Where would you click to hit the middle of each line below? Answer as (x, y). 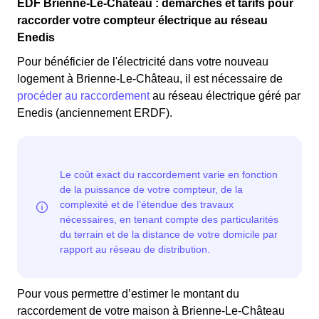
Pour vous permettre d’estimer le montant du (128, 294)
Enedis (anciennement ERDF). (95, 113)
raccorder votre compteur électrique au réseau (142, 21)
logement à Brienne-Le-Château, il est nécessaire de (150, 79)
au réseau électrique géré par (225, 96)
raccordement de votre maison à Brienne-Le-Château (151, 311)
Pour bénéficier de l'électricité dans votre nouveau (143, 62)
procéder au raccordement (83, 96)
